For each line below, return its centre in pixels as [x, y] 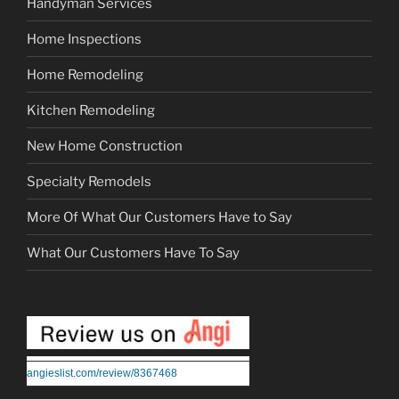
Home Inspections [84, 39]
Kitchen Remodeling [91, 110]
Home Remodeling [85, 74]
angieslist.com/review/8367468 [102, 374]
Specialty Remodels [89, 181]
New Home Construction [105, 146]
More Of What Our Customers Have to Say [159, 217]
